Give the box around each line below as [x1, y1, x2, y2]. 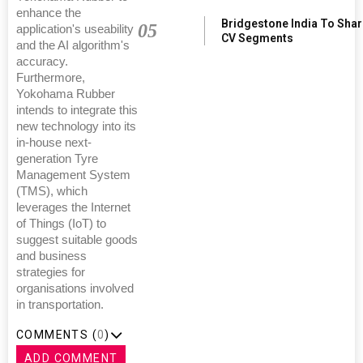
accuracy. [16, 54, 68, 68]
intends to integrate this [16, 103, 138, 117]
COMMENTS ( [16, 327, 97, 341]
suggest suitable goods [16, 233, 138, 246]
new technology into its [16, 119, 136, 133]
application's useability [16, 22, 134, 36]
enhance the [16, 6, 81, 19]
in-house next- [16, 135, 92, 149]
